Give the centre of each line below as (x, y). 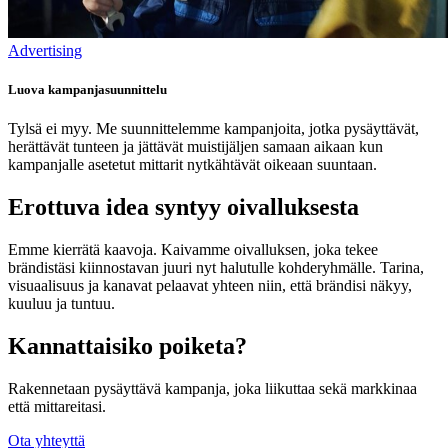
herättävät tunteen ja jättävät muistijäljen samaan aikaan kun (195, 147)
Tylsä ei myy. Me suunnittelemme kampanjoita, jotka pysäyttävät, (213, 129)
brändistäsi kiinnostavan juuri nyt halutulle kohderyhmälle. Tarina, (216, 268)
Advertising (45, 50)
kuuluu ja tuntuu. (61, 304)
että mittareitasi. (57, 406)
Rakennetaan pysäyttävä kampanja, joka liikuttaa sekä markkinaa (212, 388)
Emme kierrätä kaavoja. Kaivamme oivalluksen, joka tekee (193, 250)
